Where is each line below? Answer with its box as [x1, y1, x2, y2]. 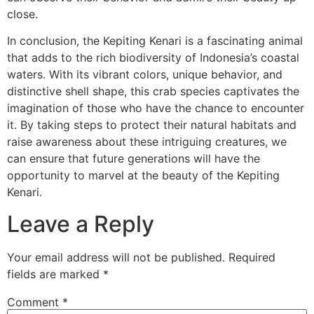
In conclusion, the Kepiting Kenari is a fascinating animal [7, 34, 303, 48]
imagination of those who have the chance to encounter [7, 101, 304, 116]
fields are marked [7, 266, 103, 281]
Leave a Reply [7, 210, 154, 238]
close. [7, 6, 38, 21]
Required [228, 250, 275, 264]
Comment [7, 294, 62, 309]
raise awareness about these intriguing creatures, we [7, 135, 287, 149]
